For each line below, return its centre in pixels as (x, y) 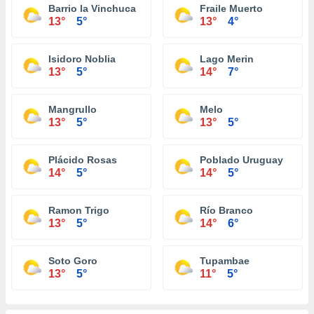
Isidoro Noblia (82, 59)
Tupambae (225, 261)
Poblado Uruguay (241, 160)
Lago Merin (227, 59)
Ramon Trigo (79, 210)
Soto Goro (73, 261)
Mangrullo (73, 109)
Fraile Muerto (231, 8)
